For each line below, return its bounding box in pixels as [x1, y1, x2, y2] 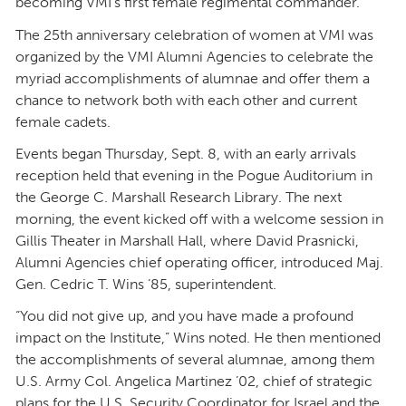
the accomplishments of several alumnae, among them [15, 351, 375, 369]
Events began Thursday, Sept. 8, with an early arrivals [15, 144, 356, 162]
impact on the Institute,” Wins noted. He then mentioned [15, 329, 381, 347]
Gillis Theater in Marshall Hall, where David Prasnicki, [15, 231, 359, 249]
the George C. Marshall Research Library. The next [15, 188, 342, 206]
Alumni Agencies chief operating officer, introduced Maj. [15, 253, 383, 271]
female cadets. [15, 112, 111, 130]
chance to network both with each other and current [15, 91, 357, 109]
